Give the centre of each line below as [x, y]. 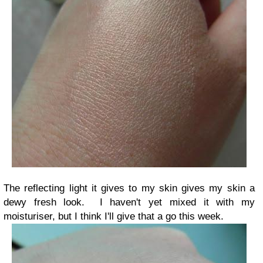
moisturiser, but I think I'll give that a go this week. [114, 216]
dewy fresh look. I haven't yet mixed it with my [129, 202]
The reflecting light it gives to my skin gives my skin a [129, 188]
